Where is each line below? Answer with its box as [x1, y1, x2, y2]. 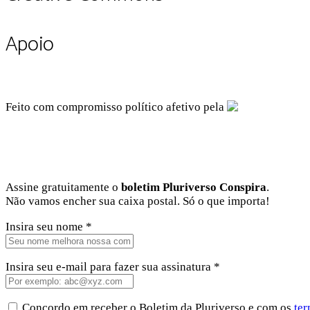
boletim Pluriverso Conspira [121, 180, 266, 194]
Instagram [56, 125, 105, 139]
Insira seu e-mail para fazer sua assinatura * [6, 259, 220, 273]
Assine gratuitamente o [6, 180, 121, 194]
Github [192, 125, 226, 139]
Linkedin [145, 125, 190, 139]
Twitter [108, 125, 143, 139]
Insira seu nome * [6, 219, 92, 233]
